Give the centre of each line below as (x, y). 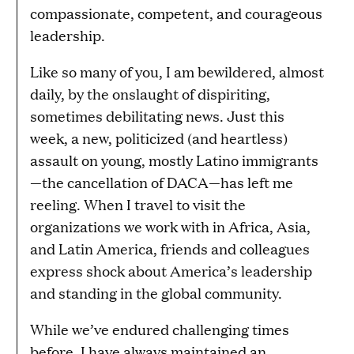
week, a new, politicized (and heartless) (159, 138)
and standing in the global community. (156, 293)
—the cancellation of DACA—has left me (162, 183)
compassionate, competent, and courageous (176, 13)
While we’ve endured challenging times (160, 330)
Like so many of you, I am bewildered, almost (177, 72)
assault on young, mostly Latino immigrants (174, 160)
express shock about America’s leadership (171, 271)
